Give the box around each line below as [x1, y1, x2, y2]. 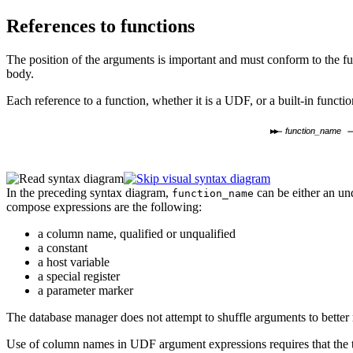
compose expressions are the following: [6, 200, 202, 214]
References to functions [6, 15, 195, 36]
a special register [38, 269, 120, 284]
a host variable [38, 255, 110, 269]
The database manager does [6, 310, 143, 325]
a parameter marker [38, 284, 133, 298]
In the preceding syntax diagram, [6, 186, 172, 200]
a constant [38, 241, 87, 255]
